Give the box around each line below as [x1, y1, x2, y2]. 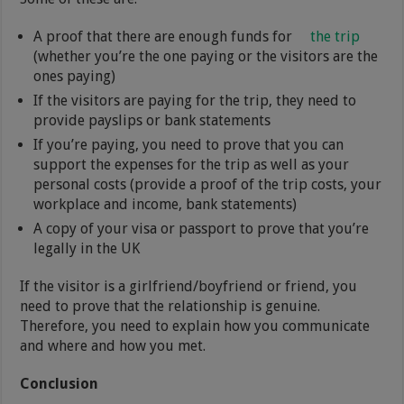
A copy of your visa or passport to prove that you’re [33, 220, 370, 238]
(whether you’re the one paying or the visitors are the [33, 48, 379, 66]
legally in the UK [33, 240, 141, 258]
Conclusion [20, 375, 99, 393]
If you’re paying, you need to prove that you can [33, 136, 344, 154]
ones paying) [33, 68, 116, 86]
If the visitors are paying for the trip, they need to [33, 92, 357, 110]
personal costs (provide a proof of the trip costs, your [33, 176, 382, 194]
